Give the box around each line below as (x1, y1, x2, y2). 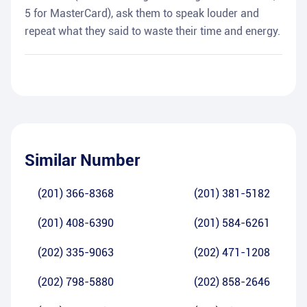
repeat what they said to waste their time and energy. (25, 25, 280, 38)
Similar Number (25, 151, 140, 171)
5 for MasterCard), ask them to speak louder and (25, 7, 259, 21)
